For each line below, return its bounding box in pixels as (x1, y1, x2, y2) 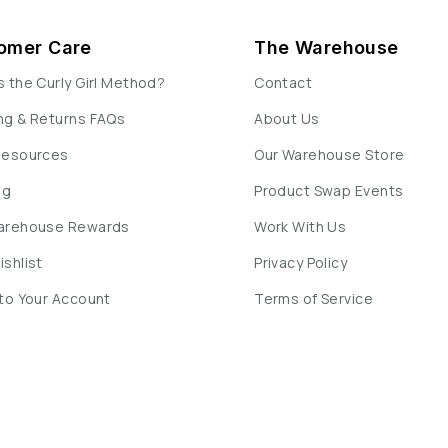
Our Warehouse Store (254, 145, 405, 165)
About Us (254, 109, 320, 129)
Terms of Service (254, 289, 374, 309)
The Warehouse (254, 37, 399, 59)
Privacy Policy (254, 253, 348, 273)
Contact (254, 73, 313, 93)
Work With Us (254, 217, 347, 237)
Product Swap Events (254, 181, 404, 201)
